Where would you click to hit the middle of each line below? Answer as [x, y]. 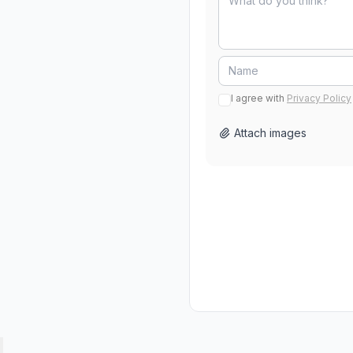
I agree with [258, 98]
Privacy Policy [319, 98]
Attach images [270, 133]
